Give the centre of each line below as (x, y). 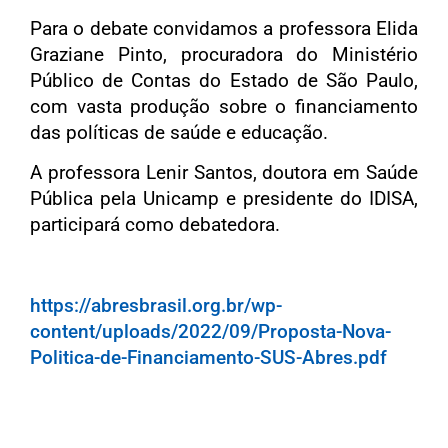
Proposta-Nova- (324, 332)
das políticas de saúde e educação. (179, 132)
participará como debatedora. (155, 225)
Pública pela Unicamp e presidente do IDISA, (224, 199)
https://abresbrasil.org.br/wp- (156, 306)
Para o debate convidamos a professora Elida (224, 28)
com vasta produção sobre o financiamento (224, 106)
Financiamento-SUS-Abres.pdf (257, 358)
